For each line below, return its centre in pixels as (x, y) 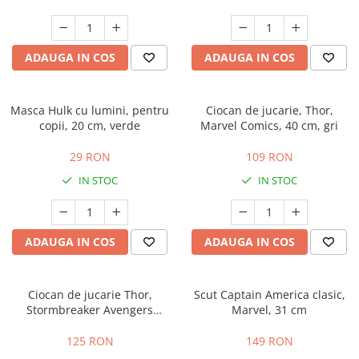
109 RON (269, 157)
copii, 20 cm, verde (90, 125)
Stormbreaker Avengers (90, 310)
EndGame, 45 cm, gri (90, 325)
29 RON (90, 157)
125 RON (90, 341)
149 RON (269, 341)
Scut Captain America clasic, (269, 294)
